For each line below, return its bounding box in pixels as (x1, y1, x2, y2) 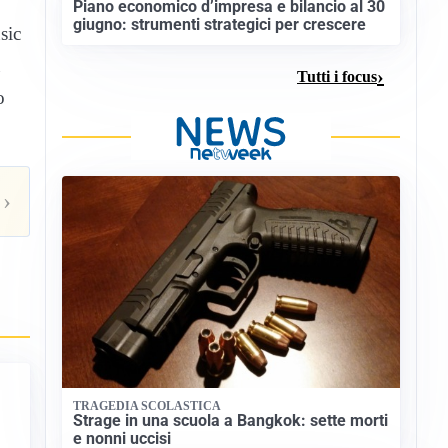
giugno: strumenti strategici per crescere (73, 15, 367, 35)
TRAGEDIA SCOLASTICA (73, 398, 222, 413)
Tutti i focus (297, 67, 377, 85)
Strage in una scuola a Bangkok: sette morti (73, 411, 389, 431)
